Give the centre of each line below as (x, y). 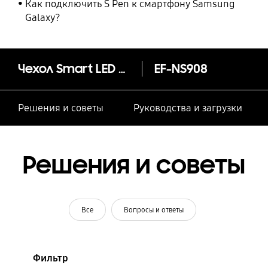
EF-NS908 (181, 69)
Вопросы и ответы (154, 209)
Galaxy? (43, 17)
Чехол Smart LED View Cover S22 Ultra (122, 69)
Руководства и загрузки (188, 108)
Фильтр (50, 258)
